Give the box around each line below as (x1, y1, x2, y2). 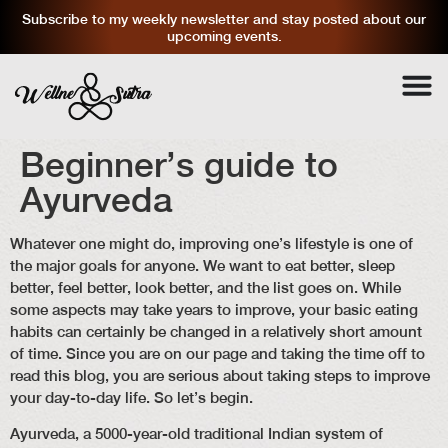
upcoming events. (166, 27, 282, 44)
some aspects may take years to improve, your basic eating (10, 301, 418, 318)
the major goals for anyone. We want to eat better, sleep (10, 257, 395, 274)
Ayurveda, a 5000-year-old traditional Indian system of (10, 425, 383, 443)
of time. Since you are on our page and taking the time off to (10, 345, 425, 362)
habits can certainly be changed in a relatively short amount (10, 323, 422, 340)
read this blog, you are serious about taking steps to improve (10, 367, 430, 384)
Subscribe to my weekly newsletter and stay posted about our (22, 10, 426, 27)
